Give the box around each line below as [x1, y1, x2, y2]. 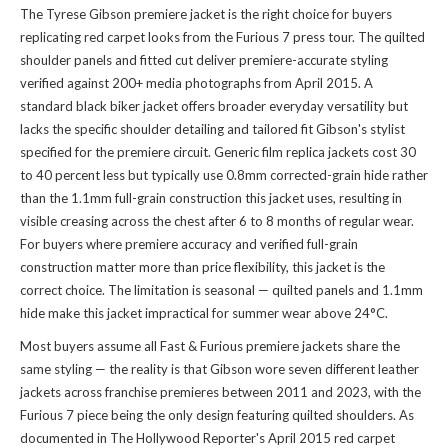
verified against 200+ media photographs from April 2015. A [20, 75, 373, 92]
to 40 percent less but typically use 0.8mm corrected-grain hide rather [20, 167, 428, 184]
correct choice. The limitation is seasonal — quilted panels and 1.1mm [20, 282, 423, 299]
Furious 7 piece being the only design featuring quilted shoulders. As [20, 407, 414, 424]
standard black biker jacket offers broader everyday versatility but [20, 98, 408, 115]
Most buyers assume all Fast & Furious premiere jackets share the [20, 338, 400, 355]
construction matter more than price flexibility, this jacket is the [20, 259, 385, 276]
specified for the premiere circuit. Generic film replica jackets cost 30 [20, 144, 416, 161]
